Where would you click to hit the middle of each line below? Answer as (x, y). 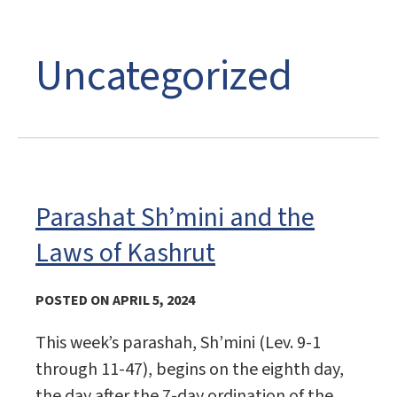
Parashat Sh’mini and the (175, 218)
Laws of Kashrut (125, 253)
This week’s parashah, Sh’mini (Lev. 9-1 (178, 343)
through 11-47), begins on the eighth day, (190, 370)
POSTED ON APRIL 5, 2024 (115, 301)
